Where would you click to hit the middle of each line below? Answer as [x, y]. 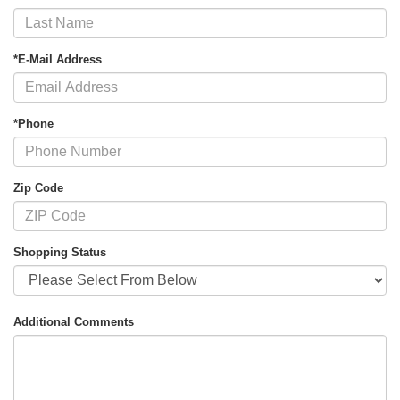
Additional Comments [74, 322]
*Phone [33, 123]
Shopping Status [60, 252]
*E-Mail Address [58, 59]
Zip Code [38, 187]
